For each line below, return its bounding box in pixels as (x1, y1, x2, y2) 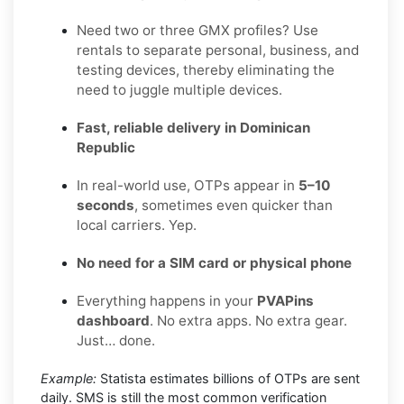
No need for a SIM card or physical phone (77, 253, 352, 271)
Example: (41, 370, 96, 386)
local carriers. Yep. (77, 216, 197, 234)
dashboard (77, 311, 150, 329)
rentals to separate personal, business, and (77, 41, 359, 59)
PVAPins (257, 291, 314, 309)
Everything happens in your (77, 291, 257, 309)
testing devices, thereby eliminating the (77, 60, 335, 78)
